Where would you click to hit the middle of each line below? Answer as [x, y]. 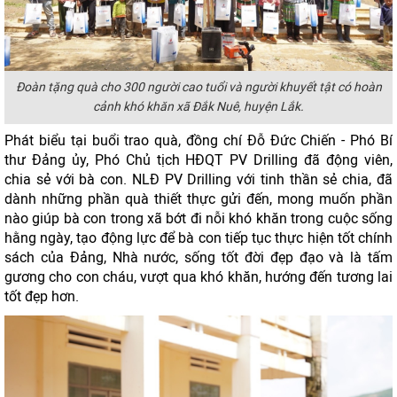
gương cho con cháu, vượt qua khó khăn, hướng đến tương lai [198, 277]
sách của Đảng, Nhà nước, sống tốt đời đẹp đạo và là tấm [198, 257]
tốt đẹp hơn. [42, 296]
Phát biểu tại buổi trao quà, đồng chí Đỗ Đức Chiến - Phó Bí [198, 140]
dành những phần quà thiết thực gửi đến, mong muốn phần [198, 199]
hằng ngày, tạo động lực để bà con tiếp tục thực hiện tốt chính [198, 238]
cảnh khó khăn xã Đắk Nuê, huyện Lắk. [198, 107]
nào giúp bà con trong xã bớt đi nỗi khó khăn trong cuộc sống [198, 218]
